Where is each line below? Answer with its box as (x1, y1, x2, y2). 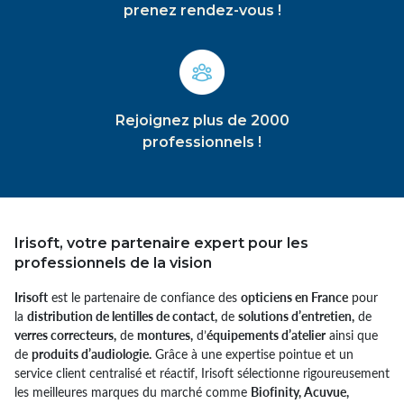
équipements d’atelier (207, 326, 326, 344)
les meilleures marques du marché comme (14, 382, 251, 400)
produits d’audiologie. (32, 344, 151, 363)
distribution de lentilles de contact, (27, 307, 217, 325)
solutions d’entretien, (238, 307, 354, 325)
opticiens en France (241, 288, 348, 306)
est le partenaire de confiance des (48, 288, 241, 306)
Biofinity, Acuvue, (251, 382, 349, 400)
